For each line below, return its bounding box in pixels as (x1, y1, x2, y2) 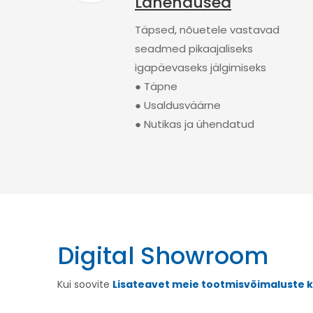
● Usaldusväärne (135, 98, 221, 112)
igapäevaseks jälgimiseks (135, 60, 266, 75)
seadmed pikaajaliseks (135, 41, 253, 56)
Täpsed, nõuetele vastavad (135, 22, 279, 37)
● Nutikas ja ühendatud (135, 117, 254, 131)
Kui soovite (57, 277, 112, 291)
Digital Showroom (57, 239, 268, 272)
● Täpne (135, 79, 177, 94)
